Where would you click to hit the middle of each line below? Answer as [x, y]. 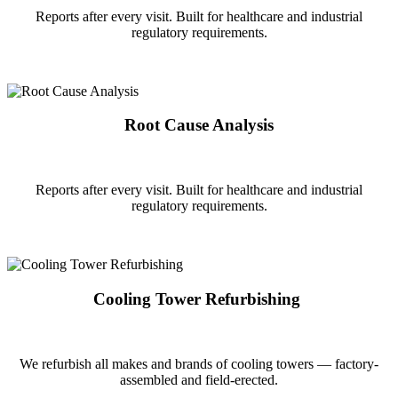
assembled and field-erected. [199, 379]
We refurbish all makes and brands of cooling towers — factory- [199, 363]
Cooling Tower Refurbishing [197, 298]
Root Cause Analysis [199, 125]
